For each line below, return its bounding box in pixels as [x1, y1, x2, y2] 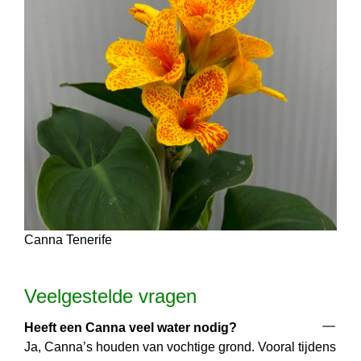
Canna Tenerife [24, 233, 112, 247]
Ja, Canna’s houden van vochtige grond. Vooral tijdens [23, 340, 336, 355]
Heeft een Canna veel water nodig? [24, 321, 237, 335]
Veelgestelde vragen [24, 285, 197, 308]
